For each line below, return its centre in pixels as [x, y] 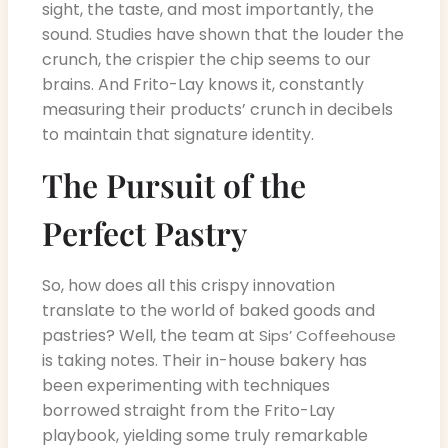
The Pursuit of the [174, 185]
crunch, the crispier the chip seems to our [206, 59]
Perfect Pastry [144, 233]
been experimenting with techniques [186, 386]
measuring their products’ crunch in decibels [217, 109]
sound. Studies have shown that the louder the [223, 34]
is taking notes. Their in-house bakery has [204, 361]
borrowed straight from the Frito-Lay [188, 411]
